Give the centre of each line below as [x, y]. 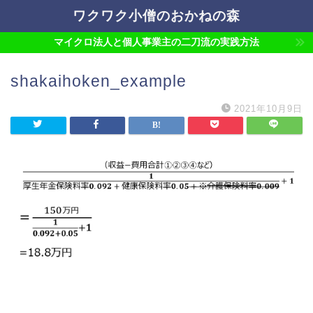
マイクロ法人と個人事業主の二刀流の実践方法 [156, 42]
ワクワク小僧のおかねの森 [156, 15]
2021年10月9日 [268, 109]
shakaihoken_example [99, 81]
